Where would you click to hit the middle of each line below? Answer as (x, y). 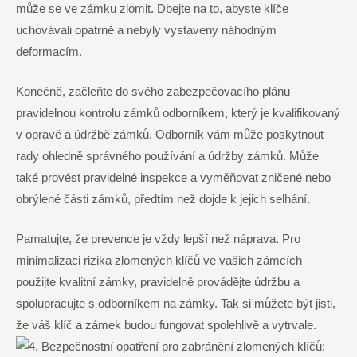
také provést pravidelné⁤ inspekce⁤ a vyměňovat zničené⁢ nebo (173, 178)
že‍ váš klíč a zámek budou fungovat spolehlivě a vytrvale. (166, 326)
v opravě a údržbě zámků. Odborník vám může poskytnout (170, 135)
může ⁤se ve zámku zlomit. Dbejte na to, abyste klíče (152, 8)
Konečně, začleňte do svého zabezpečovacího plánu (153, 92)
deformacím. (49, 51)
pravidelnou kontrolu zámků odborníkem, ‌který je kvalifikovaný (178, 114)
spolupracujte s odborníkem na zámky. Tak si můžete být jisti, (176, 304)
